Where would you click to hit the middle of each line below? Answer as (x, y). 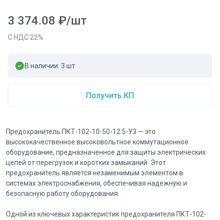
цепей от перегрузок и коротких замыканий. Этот (86, 163)
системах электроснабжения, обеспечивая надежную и (96, 183)
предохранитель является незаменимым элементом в (95, 173)
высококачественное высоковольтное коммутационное (97, 142)
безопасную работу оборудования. (63, 193)
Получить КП (110, 95)
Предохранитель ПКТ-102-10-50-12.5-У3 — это (81, 132)
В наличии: (43, 66)
